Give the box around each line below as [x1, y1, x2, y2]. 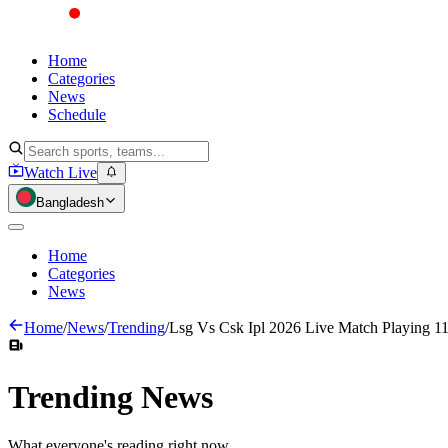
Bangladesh [36, 195, 104, 211]
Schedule [48, 106, 106, 123]
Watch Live [24, 164, 97, 182]
